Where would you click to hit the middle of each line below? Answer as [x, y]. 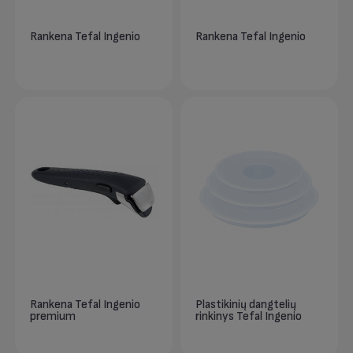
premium [53, 317]
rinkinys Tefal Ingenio [249, 317]
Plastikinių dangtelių [246, 305]
